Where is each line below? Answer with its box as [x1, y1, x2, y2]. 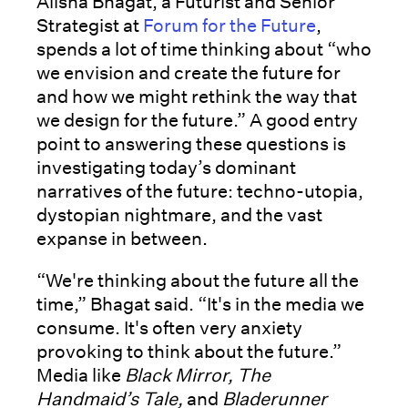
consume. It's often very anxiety [36, 317, 302, 339]
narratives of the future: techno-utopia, [36, 180, 363, 202]
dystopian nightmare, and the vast [36, 204, 322, 226]
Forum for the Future [143, 15, 316, 36]
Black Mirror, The [125, 364, 270, 386]
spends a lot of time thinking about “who [36, 38, 372, 60]
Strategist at [36, 15, 143, 36]
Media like [36, 364, 125, 386]
